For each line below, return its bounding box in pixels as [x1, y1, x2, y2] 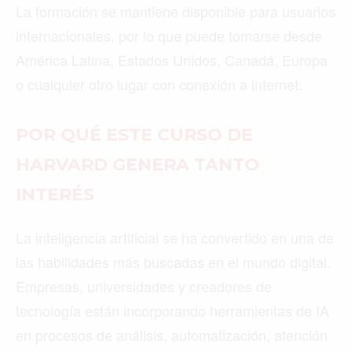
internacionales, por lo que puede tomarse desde [16, 25, 322, 46]
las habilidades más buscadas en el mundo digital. [16, 251, 331, 273]
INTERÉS [16, 184, 94, 206]
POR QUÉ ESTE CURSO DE [16, 124, 253, 146]
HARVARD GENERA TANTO [16, 154, 259, 176]
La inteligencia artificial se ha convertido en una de [16, 227, 334, 248]
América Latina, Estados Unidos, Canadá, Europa [16, 49, 328, 71]
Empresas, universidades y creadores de [16, 276, 272, 297]
